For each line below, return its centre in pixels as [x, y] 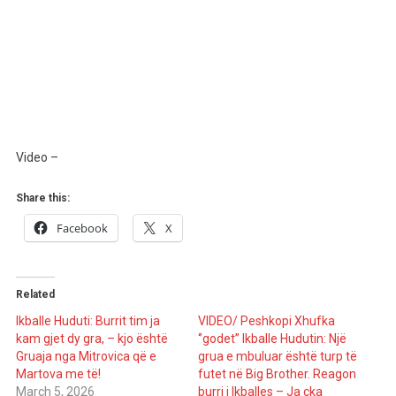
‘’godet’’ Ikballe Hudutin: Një [272, 339]
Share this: [42, 198]
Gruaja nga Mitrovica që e [86, 356]
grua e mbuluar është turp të [278, 356]
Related [35, 294]
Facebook [82, 228]
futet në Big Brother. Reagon [277, 374]
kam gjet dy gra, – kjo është [91, 339]
